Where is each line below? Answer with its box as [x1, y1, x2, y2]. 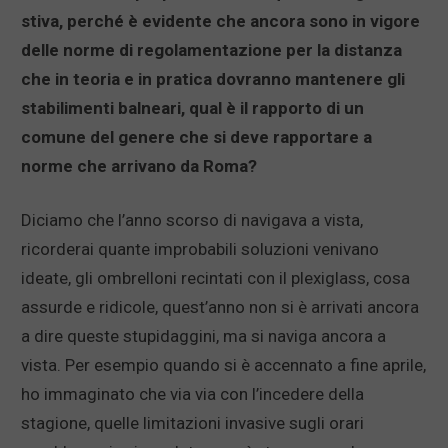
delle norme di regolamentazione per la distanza [21, 40, 402, 61]
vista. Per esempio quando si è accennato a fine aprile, [21, 355, 426, 376]
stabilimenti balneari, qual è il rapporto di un [21, 98, 364, 119]
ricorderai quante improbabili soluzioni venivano [21, 239, 379, 260]
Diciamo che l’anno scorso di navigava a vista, [21, 210, 363, 231]
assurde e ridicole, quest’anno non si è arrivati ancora [21, 297, 419, 318]
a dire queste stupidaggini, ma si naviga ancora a [21, 326, 386, 347]
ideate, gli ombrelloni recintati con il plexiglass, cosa [21, 268, 410, 289]
